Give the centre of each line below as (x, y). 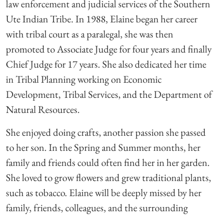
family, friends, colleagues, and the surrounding (97, 207)
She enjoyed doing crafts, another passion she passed (106, 132)
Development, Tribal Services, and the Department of (109, 94)
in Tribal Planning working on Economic (84, 79)
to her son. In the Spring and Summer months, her (103, 147)
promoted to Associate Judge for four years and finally (109, 49)
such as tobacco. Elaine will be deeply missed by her (104, 192)
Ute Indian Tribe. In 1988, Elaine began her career (102, 18)
